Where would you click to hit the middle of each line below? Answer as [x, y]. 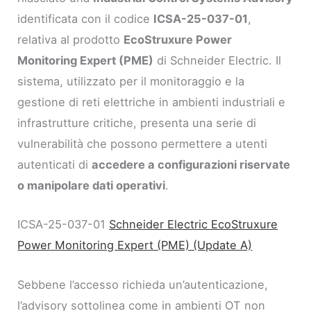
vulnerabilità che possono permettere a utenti [143, 144]
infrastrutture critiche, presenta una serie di [137, 123]
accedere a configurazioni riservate [191, 165]
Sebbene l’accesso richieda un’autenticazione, [143, 284]
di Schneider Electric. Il [218, 61]
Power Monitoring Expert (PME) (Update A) [135, 245]
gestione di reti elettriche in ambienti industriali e [152, 102]
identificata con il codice [86, 19]
